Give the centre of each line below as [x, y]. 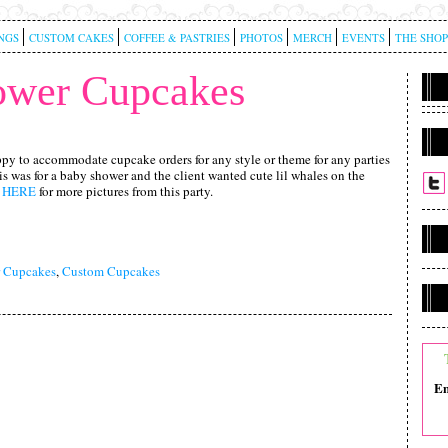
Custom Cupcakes [110, 271]
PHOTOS [261, 37]
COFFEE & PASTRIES [176, 37]
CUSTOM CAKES [71, 37]
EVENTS [363, 37]
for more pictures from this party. [124, 191]
